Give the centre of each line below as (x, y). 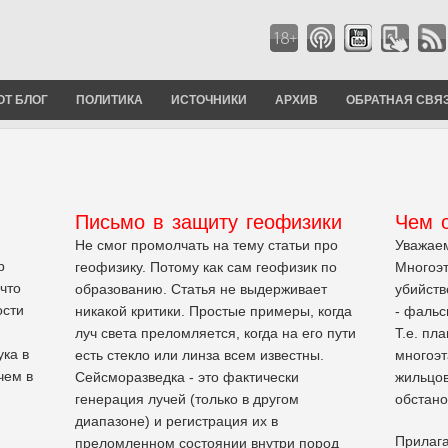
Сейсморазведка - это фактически (187, 376)
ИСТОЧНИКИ (209, 99)
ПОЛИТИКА (109, 99)
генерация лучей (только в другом (187, 398)
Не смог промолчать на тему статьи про (206, 244)
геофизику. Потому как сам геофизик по (206, 266)
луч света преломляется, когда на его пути (215, 332)
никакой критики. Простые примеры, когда (213, 310)
